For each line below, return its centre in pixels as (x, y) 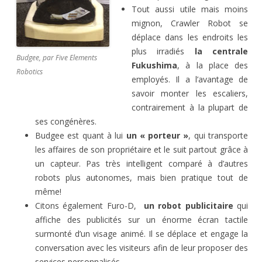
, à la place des (213, 65)
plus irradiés (163, 51)
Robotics (30, 72)
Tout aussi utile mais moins (190, 9)
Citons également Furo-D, (89, 206)
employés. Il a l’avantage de (190, 80)
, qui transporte (218, 136)
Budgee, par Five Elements (57, 58)
